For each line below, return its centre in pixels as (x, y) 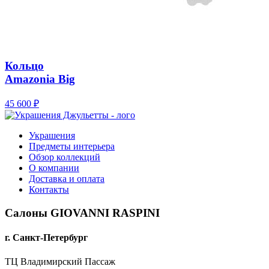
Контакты (49, 190)
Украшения (52, 136)
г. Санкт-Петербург (46, 238)
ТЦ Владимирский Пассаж (60, 261)
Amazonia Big (40, 79)
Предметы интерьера (72, 147)
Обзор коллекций (65, 157)
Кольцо (24, 65)
